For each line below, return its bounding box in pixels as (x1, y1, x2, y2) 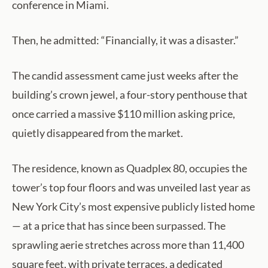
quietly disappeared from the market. (12, 126, 183, 140)
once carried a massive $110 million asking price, (12, 107, 235, 121)
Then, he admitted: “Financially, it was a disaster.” (12, 33, 239, 47)
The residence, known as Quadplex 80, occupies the (12, 162, 247, 175)
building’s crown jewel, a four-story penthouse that (12, 88, 248, 102)
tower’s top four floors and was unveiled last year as (12, 181, 251, 194)
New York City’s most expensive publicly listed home (12, 200, 255, 214)
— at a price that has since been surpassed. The (12, 219, 226, 233)
